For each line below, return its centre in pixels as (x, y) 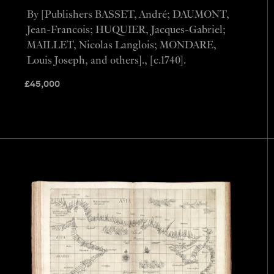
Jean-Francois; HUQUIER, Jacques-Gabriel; (126, 30)
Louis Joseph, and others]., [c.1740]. (106, 61)
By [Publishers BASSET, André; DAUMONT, (128, 15)
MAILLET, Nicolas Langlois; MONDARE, (121, 45)
